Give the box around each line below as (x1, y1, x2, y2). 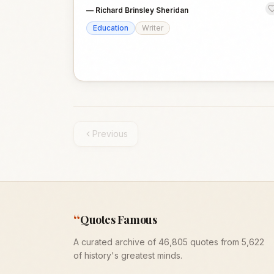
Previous (92, 128, 128, 139)
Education (93, 23, 128, 32)
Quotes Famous (80, 212, 157, 227)
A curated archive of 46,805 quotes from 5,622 (73, 237, 264, 247)
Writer (142, 23, 163, 32)
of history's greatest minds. (73, 250, 182, 261)
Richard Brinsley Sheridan (95, 6, 188, 15)
